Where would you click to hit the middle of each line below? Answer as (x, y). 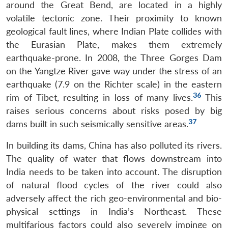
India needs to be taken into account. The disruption (114, 172)
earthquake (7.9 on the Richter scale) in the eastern (114, 84)
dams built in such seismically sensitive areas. (97, 124)
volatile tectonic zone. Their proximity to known (114, 18)
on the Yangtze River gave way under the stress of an (114, 71)
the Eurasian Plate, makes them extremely (114, 44)
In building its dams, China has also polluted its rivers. (114, 145)
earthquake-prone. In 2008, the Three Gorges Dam (114, 58)
